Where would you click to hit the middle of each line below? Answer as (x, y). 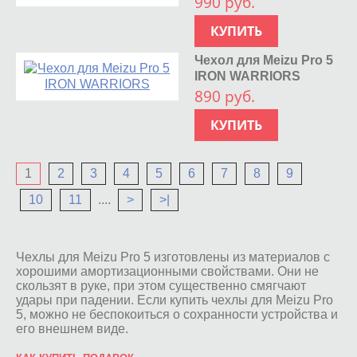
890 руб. (225, 96)
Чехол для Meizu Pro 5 (264, 60)
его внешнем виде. (72, 328)
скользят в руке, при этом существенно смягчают (161, 285)
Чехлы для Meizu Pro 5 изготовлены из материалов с (173, 257)
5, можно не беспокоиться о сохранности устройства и (177, 314)
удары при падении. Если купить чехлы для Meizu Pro (175, 300)
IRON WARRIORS (248, 76)
